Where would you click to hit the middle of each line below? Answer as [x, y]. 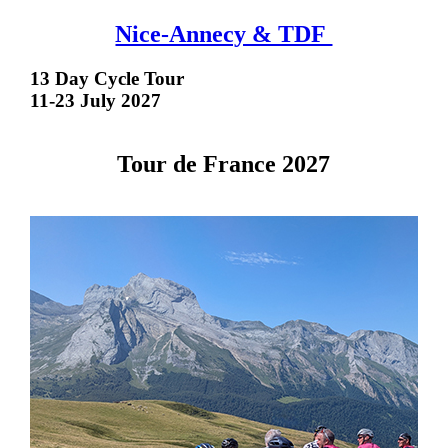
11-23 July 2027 [95, 101]
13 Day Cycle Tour [109, 79]
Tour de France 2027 [224, 163]
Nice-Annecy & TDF [224, 34]
